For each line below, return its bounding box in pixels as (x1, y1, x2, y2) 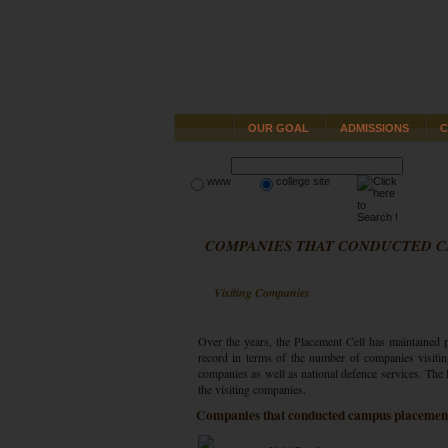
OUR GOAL (248, 122, 309, 134)
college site (276, 175, 330, 187)
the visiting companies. (198, 381, 306, 397)
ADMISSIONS (340, 122, 409, 134)
